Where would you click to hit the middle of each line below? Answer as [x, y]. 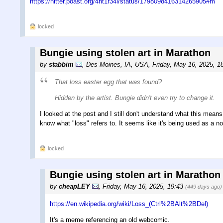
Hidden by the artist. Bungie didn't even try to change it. [135, 98]
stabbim [61, 64]
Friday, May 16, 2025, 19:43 [144, 187]
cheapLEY [74, 187]
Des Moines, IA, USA [117, 64]
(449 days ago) [204, 187]
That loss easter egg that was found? [108, 82]
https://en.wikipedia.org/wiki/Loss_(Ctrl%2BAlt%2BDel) [129, 204]
